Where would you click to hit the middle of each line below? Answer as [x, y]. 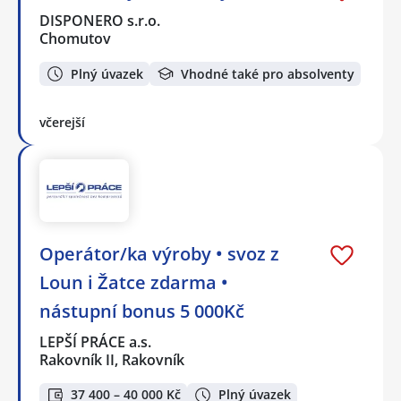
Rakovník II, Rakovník [112, 359]
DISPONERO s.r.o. [101, 21]
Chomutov [75, 39]
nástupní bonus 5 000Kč [142, 311]
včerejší [62, 122]
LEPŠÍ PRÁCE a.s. [96, 341]
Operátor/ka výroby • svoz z [159, 253]
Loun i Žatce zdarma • [134, 282]
